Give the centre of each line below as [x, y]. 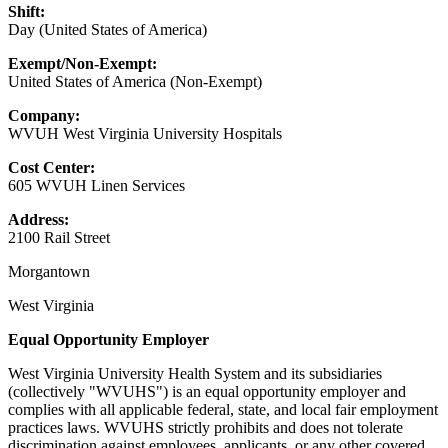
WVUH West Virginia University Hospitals [145, 133]
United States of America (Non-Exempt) [135, 81]
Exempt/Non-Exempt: [82, 63]
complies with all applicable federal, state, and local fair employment [223, 409]
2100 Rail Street [59, 237]
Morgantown [49, 271]
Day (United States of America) [107, 29]
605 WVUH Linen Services [96, 185]
